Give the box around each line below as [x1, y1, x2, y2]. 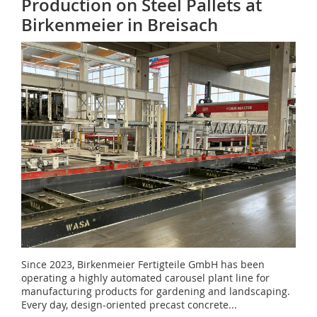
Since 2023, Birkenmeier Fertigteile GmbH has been [21, 258, 265, 271]
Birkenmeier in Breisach [21, 13, 218, 36]
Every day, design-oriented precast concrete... [21, 298, 237, 311]
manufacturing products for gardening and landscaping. [21, 284, 290, 298]
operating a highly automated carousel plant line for [21, 271, 270, 284]
